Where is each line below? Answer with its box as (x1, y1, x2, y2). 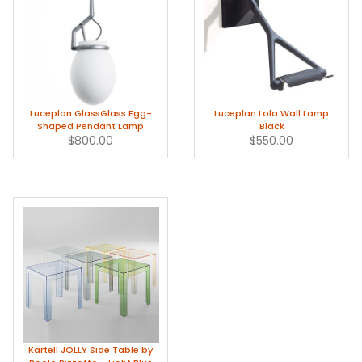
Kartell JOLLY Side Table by (28, 343, 153, 356)
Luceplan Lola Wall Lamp (214, 106, 329, 120)
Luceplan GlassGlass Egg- (29, 106, 152, 120)
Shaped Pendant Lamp (37, 119, 144, 133)
